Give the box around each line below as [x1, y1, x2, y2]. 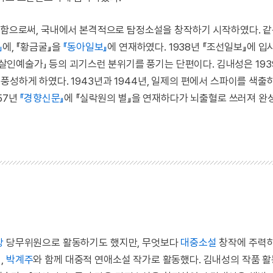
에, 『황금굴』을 [2, 41, 63, 54]
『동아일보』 [63, 41, 108, 54]
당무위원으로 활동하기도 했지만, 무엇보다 [4, 236, 181, 249]
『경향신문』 [19, 92, 65, 105]
